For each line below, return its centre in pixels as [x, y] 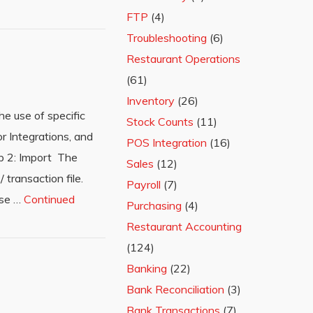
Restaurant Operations [183, 59]
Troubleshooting [167, 38]
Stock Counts [160, 122]
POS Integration [167, 143]
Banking [147, 268]
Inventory [151, 101]
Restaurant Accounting [184, 226]
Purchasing [154, 205]
